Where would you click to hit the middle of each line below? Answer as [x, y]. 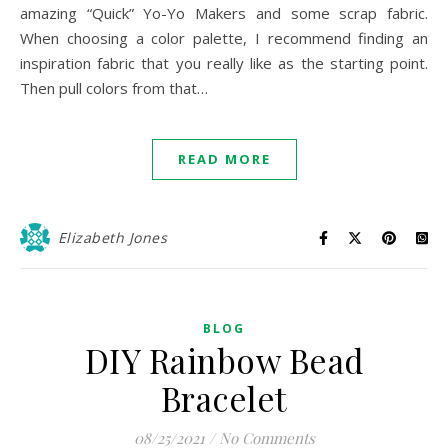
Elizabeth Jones [112, 237]
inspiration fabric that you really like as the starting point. [224, 63]
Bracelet [224, 398]
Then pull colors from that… [114, 88]
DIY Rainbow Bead [224, 360]
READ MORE [224, 159]
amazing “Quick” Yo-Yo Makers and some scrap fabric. [224, 13]
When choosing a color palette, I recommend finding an [224, 38]
